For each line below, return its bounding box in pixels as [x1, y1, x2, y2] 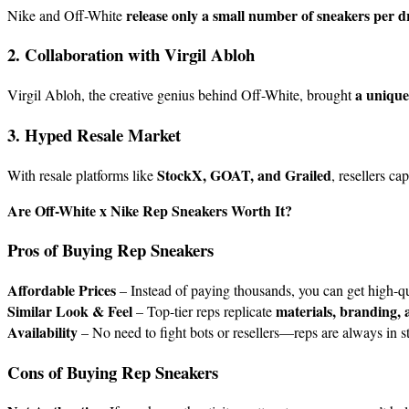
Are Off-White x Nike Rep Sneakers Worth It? [7, 199, 292, 221]
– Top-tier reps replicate [132, 300, 276, 320]
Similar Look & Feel [7, 299, 132, 321]
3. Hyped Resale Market [7, 121, 181, 147]
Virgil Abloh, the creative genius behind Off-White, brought [7, 85, 355, 105]
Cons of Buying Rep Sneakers [7, 359, 218, 384]
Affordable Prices [7, 278, 116, 300]
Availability [7, 320, 78, 342]
